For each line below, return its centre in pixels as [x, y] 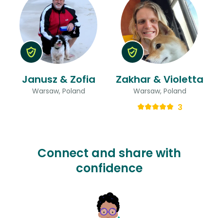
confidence [109, 168]
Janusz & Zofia [58, 79]
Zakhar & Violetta [160, 79]
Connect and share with [109, 153]
